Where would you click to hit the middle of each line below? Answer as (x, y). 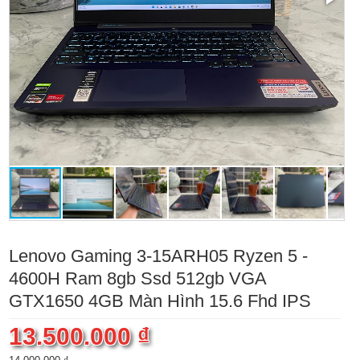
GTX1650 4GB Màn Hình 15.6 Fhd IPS (160, 301)
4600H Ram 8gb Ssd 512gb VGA (137, 279)
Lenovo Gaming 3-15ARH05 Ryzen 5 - (158, 256)
